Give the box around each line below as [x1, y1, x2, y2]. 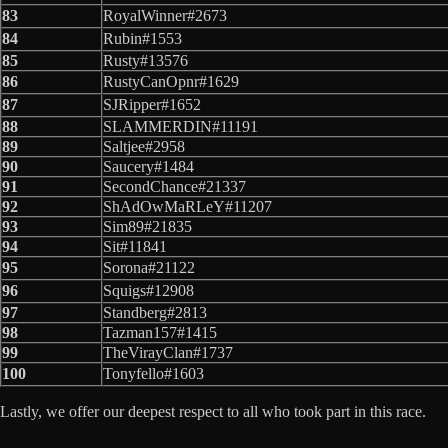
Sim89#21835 [103, 217, 192, 235]
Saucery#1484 [103, 157, 194, 175]
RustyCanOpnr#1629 [103, 72, 239, 90]
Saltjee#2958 [103, 137, 185, 155]
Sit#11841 [103, 237, 167, 255]
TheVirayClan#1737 [103, 343, 233, 361]
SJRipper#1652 [103, 95, 201, 113]
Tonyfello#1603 [103, 364, 204, 382]
